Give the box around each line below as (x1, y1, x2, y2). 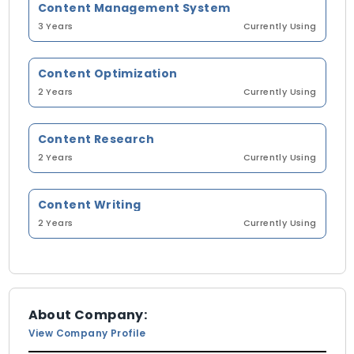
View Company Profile (28, 326, 146, 340)
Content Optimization (37, 66, 178, 81)
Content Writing (37, 197, 141, 213)
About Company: (28, 306, 148, 324)
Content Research (37, 131, 154, 147)
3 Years (37, 20, 73, 32)
